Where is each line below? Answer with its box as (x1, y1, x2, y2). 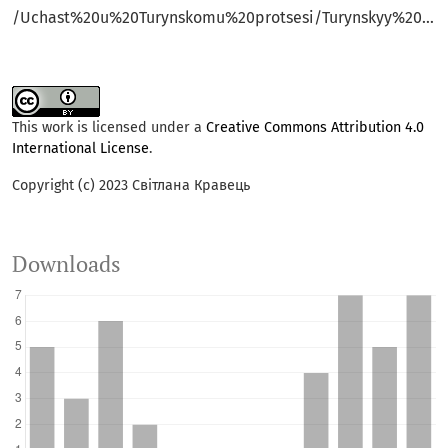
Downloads (12, 250, 121, 279)
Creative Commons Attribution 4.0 (206, 119, 424, 137)
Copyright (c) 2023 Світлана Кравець (12, 177, 250, 195)
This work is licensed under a (12, 119, 206, 137)
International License (12, 140, 149, 158)
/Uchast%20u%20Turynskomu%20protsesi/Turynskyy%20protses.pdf (422, 8, 434, 28)
